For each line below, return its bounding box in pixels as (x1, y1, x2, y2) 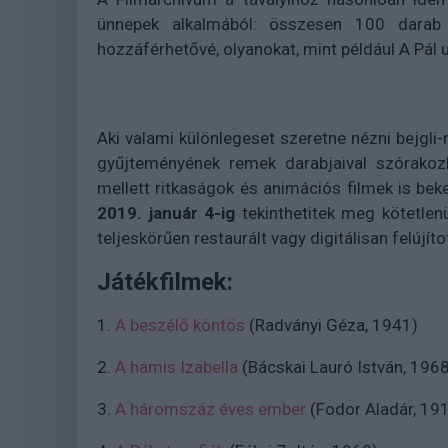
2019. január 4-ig (97, 203, 236, 223)
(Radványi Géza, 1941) (245, 315, 422, 335)
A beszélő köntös (115, 315, 245, 335)
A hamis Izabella (115, 357, 238, 377)
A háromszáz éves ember (115, 399, 306, 419)
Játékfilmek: (97, 268, 233, 296)
